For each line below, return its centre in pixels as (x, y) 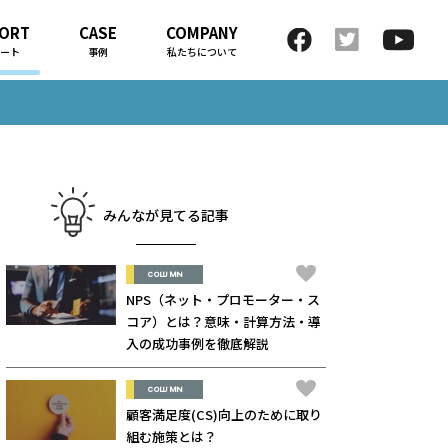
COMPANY (201, 32)
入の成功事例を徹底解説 (197, 344)
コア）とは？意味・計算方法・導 (223, 322)
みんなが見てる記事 (166, 214)
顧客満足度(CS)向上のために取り (224, 415)
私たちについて (201, 51)
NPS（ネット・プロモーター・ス (223, 300)
